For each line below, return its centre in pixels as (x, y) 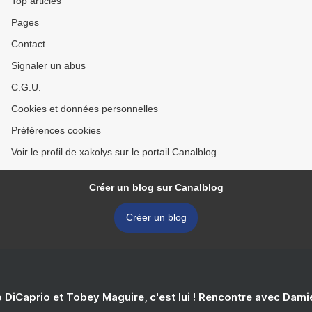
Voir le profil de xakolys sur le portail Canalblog (114, 152)
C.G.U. (26, 87)
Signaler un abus (48, 65)
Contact (28, 44)
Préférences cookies (56, 130)
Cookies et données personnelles (85, 109)
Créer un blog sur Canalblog (156, 187)
